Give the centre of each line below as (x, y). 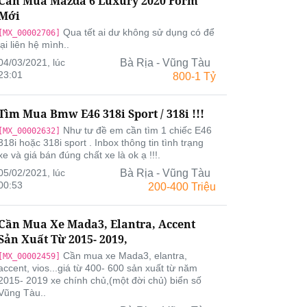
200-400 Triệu (182, 187)
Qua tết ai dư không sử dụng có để (137, 32)
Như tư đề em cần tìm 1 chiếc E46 (136, 130)
